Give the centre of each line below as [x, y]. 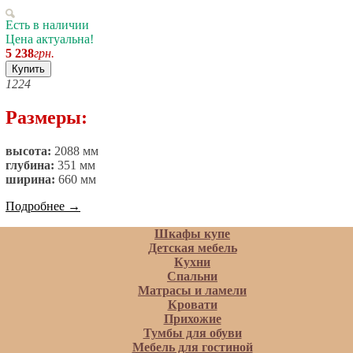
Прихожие [192, 319]
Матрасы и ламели [192, 290]
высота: [28, 151]
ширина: [30, 180]
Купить [28, 69]
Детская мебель [192, 248]
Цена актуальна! [50, 39]
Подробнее [37, 206]
